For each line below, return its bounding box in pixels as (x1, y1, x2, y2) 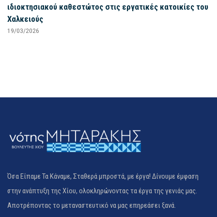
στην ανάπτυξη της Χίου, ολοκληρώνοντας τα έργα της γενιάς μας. (7, 186, 197, 196)
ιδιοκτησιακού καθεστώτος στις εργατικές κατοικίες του (7, 1, 208, 12)
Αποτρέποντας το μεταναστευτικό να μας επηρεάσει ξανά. (7, 201, 176, 210)
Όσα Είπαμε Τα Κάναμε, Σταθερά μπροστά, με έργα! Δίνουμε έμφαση (7, 172, 199, 181)
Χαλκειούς (7, 14, 43, 24)
